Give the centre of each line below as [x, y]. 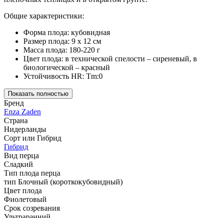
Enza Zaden [22, 112]
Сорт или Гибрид [33, 138]
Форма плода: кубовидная [67, 33]
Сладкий [18, 164]
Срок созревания [32, 208]
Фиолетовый [25, 200]
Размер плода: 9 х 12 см [62, 41]
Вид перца [21, 156]
